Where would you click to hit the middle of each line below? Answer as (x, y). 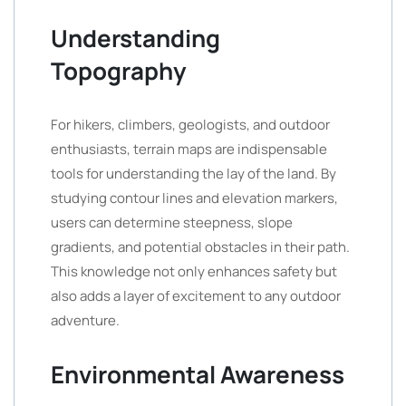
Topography (119, 71)
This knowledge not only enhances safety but (194, 271)
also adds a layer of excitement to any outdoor (196, 296)
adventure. (85, 320)
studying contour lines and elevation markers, (194, 198)
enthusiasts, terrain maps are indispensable (189, 149)
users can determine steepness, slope (172, 222)
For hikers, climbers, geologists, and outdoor (190, 125)
